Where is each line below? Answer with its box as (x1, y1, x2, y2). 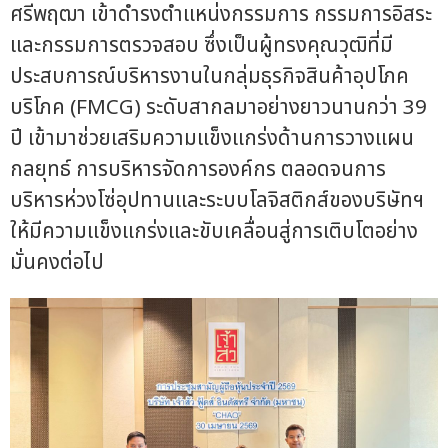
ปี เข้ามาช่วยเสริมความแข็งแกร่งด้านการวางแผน (10, 122, 414, 154)
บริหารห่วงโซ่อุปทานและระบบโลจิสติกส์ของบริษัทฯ (10, 184, 424, 216)
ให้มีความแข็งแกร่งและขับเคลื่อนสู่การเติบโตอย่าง (10, 215, 418, 247)
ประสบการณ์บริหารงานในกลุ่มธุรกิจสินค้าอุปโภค (10, 60, 409, 92)
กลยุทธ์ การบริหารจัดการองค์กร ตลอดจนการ (10, 153, 386, 185)
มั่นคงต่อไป (10, 246, 104, 278)
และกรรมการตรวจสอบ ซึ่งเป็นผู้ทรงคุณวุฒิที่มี (10, 29, 393, 61)
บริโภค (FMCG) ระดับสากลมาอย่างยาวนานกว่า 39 (10, 91, 427, 123)
